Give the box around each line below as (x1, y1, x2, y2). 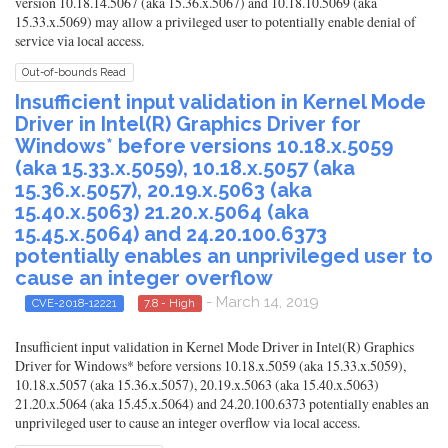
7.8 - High (144, 295, 196, 310)
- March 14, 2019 (202, 292, 319, 311)
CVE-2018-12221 (31, 295, 117, 310)
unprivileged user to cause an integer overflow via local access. (15, 413, 360, 432)
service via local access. (15, 30, 144, 50)
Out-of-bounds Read (22, 65, 127, 78)
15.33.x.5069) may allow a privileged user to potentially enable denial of (15, 11, 416, 31)
